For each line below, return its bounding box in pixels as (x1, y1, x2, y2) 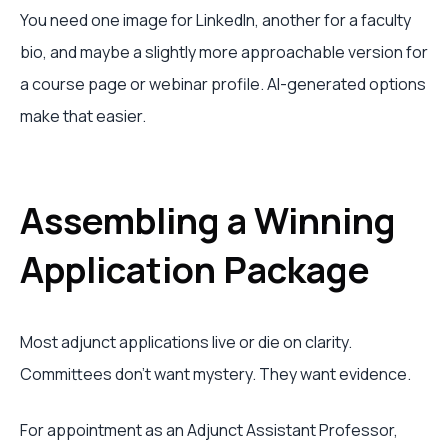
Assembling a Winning (20, 196, 396, 245)
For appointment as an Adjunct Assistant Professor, (20, 419, 398, 441)
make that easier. (20, 105, 146, 127)
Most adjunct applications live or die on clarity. (20, 331, 352, 353)
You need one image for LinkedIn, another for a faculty (20, 9, 411, 31)
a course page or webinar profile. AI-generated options (20, 73, 426, 95)
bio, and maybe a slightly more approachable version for (20, 41, 428, 63)
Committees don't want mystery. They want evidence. (20, 363, 411, 385)
